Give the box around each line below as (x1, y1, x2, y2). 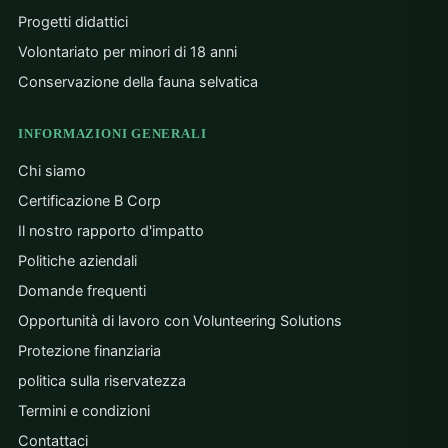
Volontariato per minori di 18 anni (18, 43, 237, 62)
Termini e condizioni (18, 402, 150, 421)
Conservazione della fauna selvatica (18, 73, 258, 92)
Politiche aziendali (18, 252, 137, 271)
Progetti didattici (18, 13, 128, 32)
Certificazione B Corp (18, 192, 161, 211)
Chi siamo (18, 162, 86, 181)
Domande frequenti (18, 282, 146, 301)
